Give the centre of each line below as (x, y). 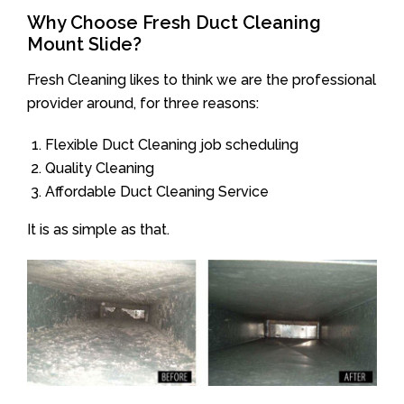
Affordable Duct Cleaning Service (157, 191)
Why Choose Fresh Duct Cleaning (174, 22)
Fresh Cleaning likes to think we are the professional (202, 79)
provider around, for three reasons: (143, 103)
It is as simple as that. (98, 229)
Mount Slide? (84, 44)
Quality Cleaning (100, 168)
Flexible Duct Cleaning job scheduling (172, 144)
